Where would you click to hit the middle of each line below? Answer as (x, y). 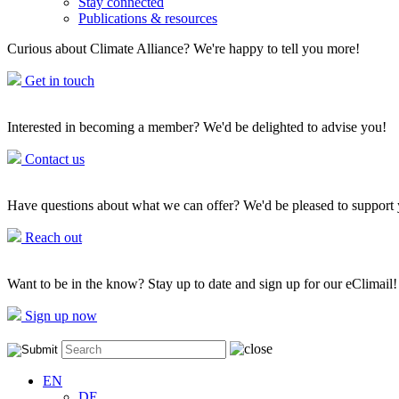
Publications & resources (148, 18)
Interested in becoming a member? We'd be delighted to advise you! (197, 127)
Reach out (52, 237)
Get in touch (58, 81)
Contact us (53, 159)
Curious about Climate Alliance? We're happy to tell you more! (183, 49)
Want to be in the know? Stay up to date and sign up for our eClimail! (202, 284)
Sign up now (59, 316)
